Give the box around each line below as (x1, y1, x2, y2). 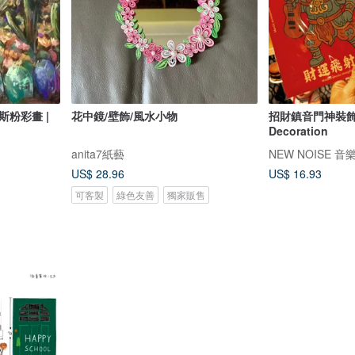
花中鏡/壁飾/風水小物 (71, 107, 177, 124)
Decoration (269, 122, 328, 139)
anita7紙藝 (71, 145, 124, 162)
